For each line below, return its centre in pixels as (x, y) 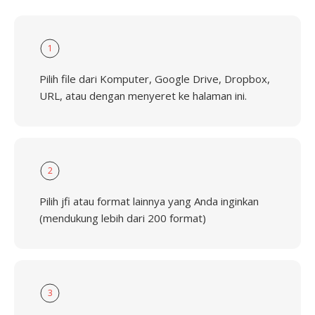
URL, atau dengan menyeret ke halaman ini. (143, 96)
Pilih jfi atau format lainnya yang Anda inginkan (149, 201)
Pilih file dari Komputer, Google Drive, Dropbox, (155, 79)
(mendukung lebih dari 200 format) (123, 218)
